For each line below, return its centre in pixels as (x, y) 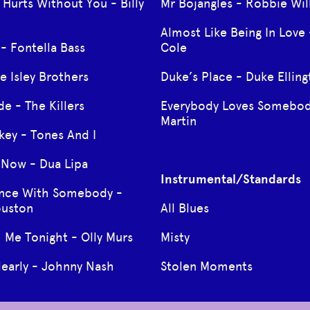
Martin (178, 121)
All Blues (184, 208)
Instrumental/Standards (230, 179)
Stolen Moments (206, 266)
